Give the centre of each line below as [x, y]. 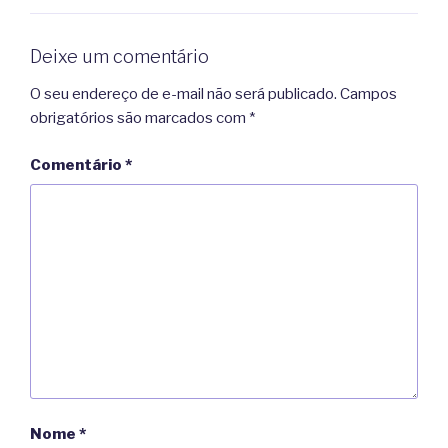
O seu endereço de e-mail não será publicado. [183, 94]
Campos [368, 94]
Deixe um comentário [119, 56]
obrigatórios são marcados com [139, 118]
